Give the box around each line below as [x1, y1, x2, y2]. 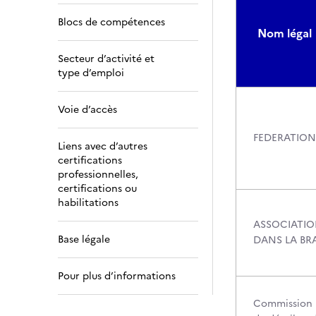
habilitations [58, 195, 119, 210]
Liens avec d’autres [58, 139, 147, 154]
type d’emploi [58, 66, 124, 80]
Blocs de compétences [58, 15, 165, 30]
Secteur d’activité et [58, 51, 154, 66]
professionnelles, [58, 167, 138, 182]
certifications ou [58, 181, 137, 196]
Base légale [58, 232, 110, 247]
